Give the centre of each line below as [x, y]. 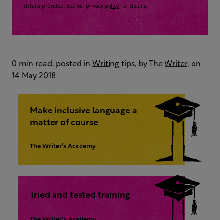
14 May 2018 [34, 76]
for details [133, 6]
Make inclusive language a [83, 111]
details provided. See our [55, 6]
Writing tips [113, 64]
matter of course [64, 123]
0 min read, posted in [52, 64]
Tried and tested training [80, 195]
